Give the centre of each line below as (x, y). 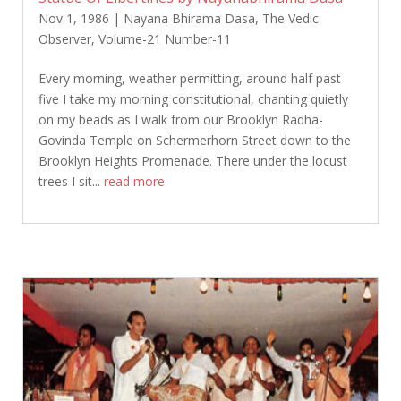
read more (134, 181)
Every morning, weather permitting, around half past (189, 78)
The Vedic (290, 18)
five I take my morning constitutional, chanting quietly (193, 98)
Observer (64, 38)
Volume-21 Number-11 (164, 38)
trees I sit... (71, 181)
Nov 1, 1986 (73, 18)
